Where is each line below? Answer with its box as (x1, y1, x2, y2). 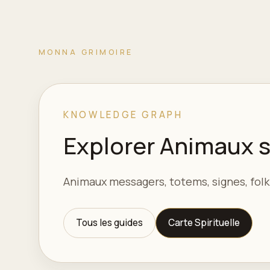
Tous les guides (76, 216, 143, 229)
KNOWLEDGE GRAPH (63, 108, 183, 121)
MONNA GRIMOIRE (39, 46, 133, 57)
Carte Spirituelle (168, 216, 240, 229)
